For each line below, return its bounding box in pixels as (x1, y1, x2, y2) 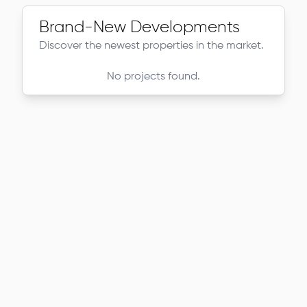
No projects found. (107, 71, 200, 82)
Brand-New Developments (39, 19, 240, 36)
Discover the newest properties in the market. (39, 40, 264, 51)
